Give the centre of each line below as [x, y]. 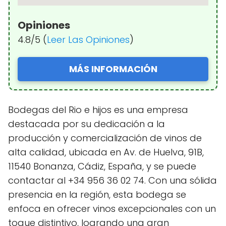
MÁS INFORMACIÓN [113, 69]
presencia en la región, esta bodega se [97, 194]
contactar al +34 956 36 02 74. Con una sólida [112, 180]
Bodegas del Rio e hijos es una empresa [98, 109]
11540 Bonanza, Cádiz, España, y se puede [102, 166]
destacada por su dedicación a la [87, 124]
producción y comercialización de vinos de [105, 138]
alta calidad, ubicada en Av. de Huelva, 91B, [106, 152]
